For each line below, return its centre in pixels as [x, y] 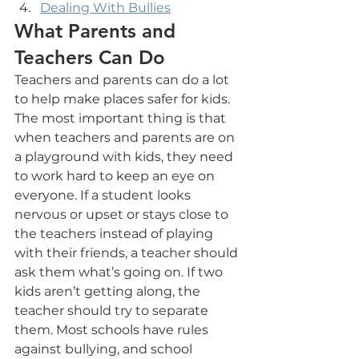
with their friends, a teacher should [128, 252]
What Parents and [98, 30]
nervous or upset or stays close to [123, 214]
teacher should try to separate [113, 310]
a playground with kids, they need [125, 156]
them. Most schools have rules [113, 329]
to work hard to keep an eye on [116, 175]
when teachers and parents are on [126, 137]
